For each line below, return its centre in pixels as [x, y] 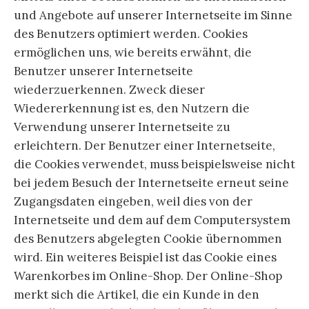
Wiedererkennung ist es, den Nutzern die [132, 108]
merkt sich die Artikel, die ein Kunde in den [137, 294]
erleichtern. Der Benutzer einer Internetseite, [144, 145]
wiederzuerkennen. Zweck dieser [109, 89]
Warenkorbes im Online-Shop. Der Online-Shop [148, 276]
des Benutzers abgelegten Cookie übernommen [148, 238]
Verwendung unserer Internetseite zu [122, 127]
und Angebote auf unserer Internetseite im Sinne [153, 15]
